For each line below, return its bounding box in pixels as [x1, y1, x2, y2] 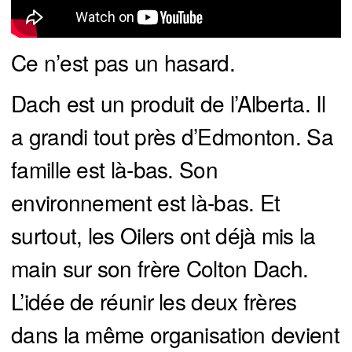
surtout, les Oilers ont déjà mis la [11, 219, 316, 251]
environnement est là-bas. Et [11, 186, 280, 218]
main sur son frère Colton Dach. [11, 252, 309, 284]
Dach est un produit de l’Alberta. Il [11, 87, 326, 119]
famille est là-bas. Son [11, 153, 218, 185]
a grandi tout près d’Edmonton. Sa [11, 120, 333, 152]
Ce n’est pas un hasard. [11, 46, 235, 79]
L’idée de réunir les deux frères [11, 285, 297, 317]
